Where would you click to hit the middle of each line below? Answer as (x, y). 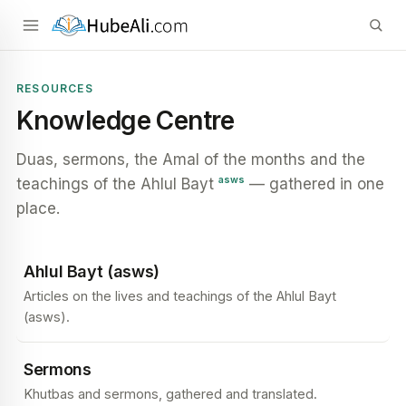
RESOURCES (55, 88)
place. (38, 208)
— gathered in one (314, 184)
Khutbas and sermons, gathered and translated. (170, 394)
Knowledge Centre (126, 121)
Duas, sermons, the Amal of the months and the (191, 159)
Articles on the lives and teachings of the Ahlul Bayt (180, 296)
